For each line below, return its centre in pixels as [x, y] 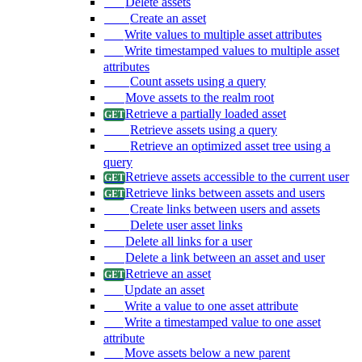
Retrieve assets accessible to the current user [237, 176]
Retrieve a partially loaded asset [206, 113]
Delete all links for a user [189, 241]
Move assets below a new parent [207, 352]
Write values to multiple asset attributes [223, 34]
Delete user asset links [186, 225]
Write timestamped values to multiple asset [232, 50]
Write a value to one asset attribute [211, 305]
